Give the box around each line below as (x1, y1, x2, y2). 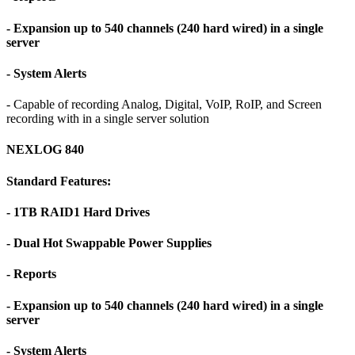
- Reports (6, 267, 56, 281)
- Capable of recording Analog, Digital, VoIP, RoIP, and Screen (6, 97, 322, 112)
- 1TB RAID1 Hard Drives (6, 204, 150, 219)
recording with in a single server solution (6, 112, 209, 126)
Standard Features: (6, 174, 111, 188)
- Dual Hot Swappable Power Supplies (6, 236, 212, 250)
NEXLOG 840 (6, 143, 84, 157)
